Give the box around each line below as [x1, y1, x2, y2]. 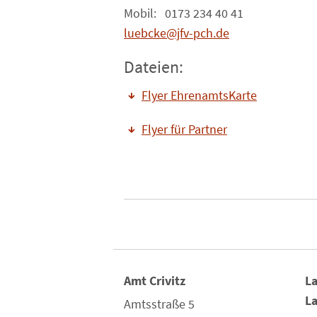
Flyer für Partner [142, 122, 227, 137]
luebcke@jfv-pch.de [124, 25, 229, 41]
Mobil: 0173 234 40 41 [124, 6, 243, 21]
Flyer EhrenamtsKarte [142, 88, 257, 103]
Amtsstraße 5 [124, 296, 195, 312]
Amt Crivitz [124, 273, 185, 289]
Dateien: [124, 56, 183, 78]
